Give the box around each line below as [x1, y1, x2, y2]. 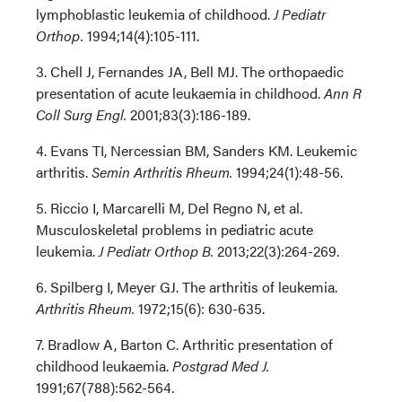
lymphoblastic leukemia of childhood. [36, 3, 274, 24]
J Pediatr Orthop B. [99, 240, 214, 261]
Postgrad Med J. [172, 354, 269, 376]
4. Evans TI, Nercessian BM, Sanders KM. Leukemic [36, 139, 357, 161]
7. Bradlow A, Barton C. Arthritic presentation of [36, 333, 333, 354]
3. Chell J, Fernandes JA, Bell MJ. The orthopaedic [36, 60, 344, 82]
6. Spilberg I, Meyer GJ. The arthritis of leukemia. [36, 275, 337, 297]
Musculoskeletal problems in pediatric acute [36, 218, 313, 240]
